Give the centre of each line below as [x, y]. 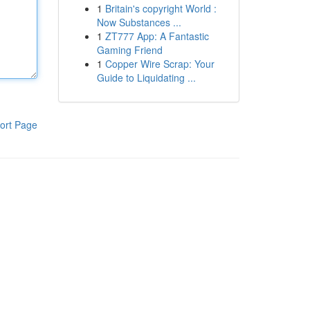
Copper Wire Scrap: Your [159, 64]
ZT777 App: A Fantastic [157, 36]
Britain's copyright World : [161, 8]
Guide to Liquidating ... [146, 77]
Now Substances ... [139, 22]
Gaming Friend [129, 50]
